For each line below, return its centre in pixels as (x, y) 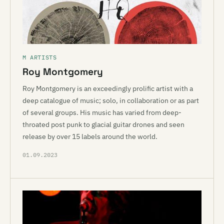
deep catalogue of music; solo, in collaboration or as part (111, 100)
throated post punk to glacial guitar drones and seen (103, 124)
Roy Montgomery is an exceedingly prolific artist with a (108, 88)
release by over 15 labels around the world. (90, 136)
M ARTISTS (40, 57)
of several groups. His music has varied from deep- (102, 112)
